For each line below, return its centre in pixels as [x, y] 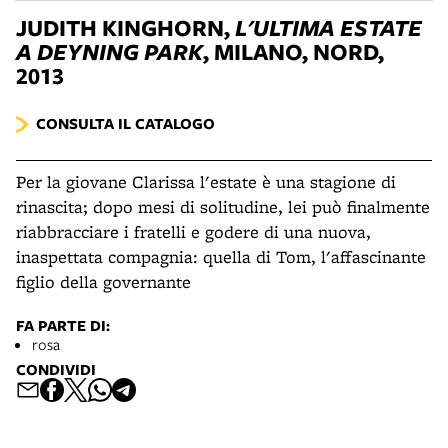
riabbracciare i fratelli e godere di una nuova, [193, 231]
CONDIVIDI [56, 369]
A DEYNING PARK [109, 51]
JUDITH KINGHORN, [125, 27]
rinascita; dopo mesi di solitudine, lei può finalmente [223, 206]
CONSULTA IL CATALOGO [125, 123]
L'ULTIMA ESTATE [328, 27]
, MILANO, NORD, [293, 51]
